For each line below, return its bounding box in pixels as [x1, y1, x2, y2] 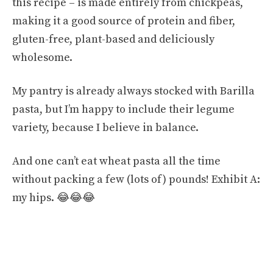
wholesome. [12, 50, 73, 65]
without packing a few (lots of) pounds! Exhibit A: [12, 172, 260, 186]
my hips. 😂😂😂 [12, 190, 95, 205]
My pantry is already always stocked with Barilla [12, 83, 255, 98]
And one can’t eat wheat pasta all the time [12, 154, 221, 168]
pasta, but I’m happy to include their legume [12, 102, 235, 116]
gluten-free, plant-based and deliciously [12, 32, 214, 46]
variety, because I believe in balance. [12, 120, 199, 135]
